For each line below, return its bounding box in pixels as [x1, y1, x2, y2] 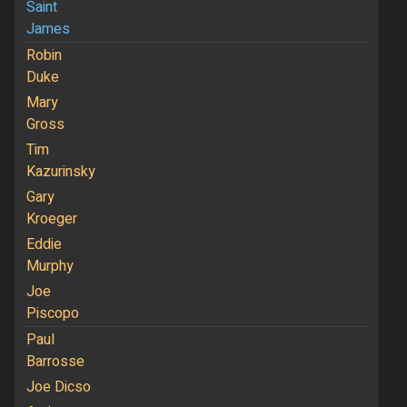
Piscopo [25, 302, 79, 324]
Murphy [25, 254, 74, 277]
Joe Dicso [25, 375, 91, 398]
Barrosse [25, 350, 84, 372]
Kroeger [25, 207, 77, 230]
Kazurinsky [25, 160, 95, 183]
